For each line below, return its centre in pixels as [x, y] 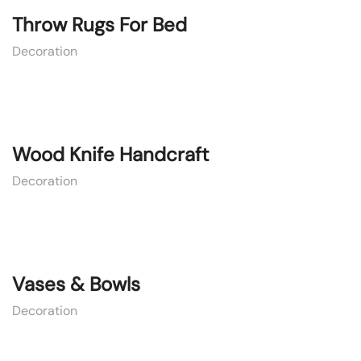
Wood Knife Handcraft [110, 154]
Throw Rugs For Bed [100, 25]
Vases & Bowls [76, 284]
